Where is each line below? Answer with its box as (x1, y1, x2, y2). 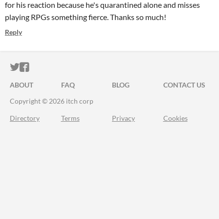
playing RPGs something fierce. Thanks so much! (5, 12, 168, 22)
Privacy (112, 114, 135, 122)
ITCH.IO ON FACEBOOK (29, 62, 135, 73)
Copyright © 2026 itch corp (10, 97, 93, 105)
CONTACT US (163, 81, 205, 89)
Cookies (163, 114, 188, 122)
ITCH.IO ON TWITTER (19, 62, 116, 73)
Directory (10, 114, 40, 122)
